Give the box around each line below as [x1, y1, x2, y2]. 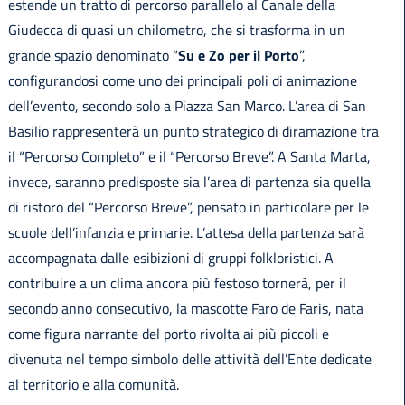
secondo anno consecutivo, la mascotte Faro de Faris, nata [7, 297, 363, 320]
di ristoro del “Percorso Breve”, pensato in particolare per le [7, 196, 369, 219]
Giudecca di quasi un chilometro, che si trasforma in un [7, 19, 345, 42]
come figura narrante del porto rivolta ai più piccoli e [7, 323, 329, 345]
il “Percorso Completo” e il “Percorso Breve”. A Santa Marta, [7, 146, 371, 168]
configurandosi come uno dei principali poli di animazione [7, 70, 357, 92]
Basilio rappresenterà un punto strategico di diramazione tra [7, 120, 379, 143]
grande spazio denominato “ [7, 44, 178, 67]
